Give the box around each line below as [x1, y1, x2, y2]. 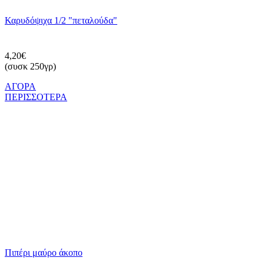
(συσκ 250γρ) [5, 61, 56, 72]
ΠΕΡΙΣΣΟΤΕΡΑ [5, 92, 67, 103]
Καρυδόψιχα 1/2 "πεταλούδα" [5, 15, 117, 26]
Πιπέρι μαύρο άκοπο [5, 247, 82, 258]
